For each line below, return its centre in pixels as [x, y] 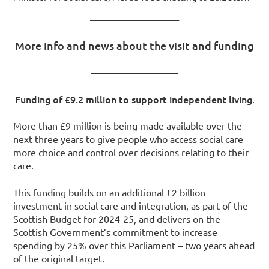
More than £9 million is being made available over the [128, 126]
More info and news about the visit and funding [134, 46]
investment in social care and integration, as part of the [131, 205]
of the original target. [59, 258]
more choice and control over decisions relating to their [131, 152]
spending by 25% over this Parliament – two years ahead [134, 245]
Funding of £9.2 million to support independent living [133, 99]
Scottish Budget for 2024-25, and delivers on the [117, 218]
